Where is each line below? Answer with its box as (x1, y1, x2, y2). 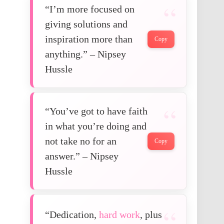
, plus (140, 209, 162, 220)
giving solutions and (45, 18, 127, 30)
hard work (99, 209, 140, 220)
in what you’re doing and (45, 120, 146, 132)
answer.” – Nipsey (45, 150, 118, 162)
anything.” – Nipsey (45, 48, 126, 60)
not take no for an (45, 135, 116, 147)
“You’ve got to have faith (45, 105, 147, 117)
